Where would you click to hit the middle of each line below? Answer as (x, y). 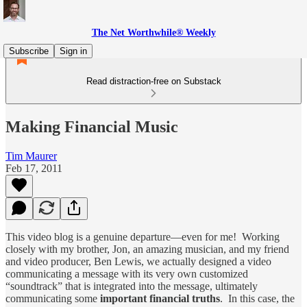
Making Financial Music (92, 126)
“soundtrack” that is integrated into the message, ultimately (132, 286)
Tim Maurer (31, 156)
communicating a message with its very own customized (127, 273)
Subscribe (29, 51)
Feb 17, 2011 (34, 168)
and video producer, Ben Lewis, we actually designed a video (138, 261)
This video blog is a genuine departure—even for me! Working (143, 236)
